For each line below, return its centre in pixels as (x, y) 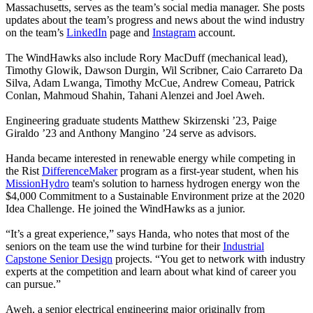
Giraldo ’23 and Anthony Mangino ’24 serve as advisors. (131, 133)
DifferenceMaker (80, 170)
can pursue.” (33, 284)
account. (217, 32)
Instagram (174, 32)
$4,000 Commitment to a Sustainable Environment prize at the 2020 (155, 196)
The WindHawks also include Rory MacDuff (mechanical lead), (147, 57)
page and (130, 32)
